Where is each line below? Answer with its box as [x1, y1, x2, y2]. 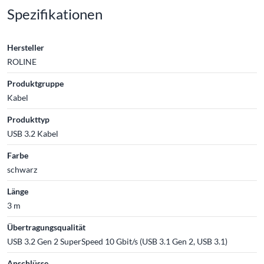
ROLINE [7, 56, 37, 67]
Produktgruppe [7, 78, 64, 88]
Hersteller [7, 42, 44, 52]
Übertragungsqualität [7, 222, 85, 232]
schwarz [7, 164, 37, 174]
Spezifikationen [7, 5, 103, 22]
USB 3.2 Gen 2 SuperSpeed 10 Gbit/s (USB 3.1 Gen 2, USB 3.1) [7, 236, 227, 246]
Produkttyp [7, 114, 49, 124]
